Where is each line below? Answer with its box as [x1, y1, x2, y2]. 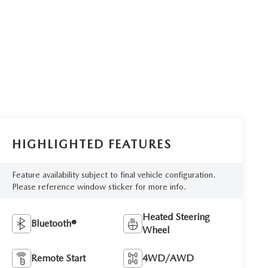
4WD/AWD [142, 252, 194, 264]
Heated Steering [142, 211, 211, 223]
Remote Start [31, 252, 86, 264]
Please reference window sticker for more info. [12, 181, 187, 191]
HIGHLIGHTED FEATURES [12, 136, 172, 151]
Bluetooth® [31, 217, 77, 229]
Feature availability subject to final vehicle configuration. [12, 169, 216, 179]
